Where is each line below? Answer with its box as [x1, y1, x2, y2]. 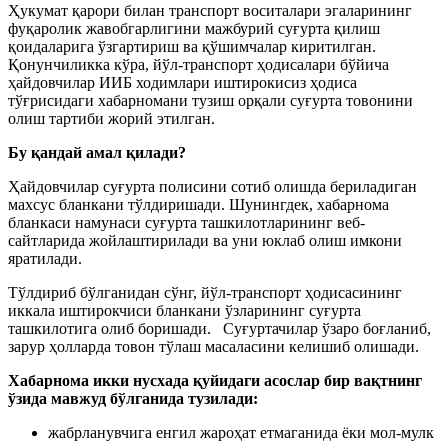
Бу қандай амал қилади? [8, 143, 186, 161]
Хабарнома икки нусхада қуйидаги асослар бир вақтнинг [8, 371, 422, 389]
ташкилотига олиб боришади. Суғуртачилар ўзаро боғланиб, [8, 319, 431, 337]
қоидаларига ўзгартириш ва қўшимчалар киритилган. [8, 37, 376, 55]
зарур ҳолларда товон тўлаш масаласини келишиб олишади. [8, 337, 419, 355]
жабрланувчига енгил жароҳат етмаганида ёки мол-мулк [48, 423, 434, 441]
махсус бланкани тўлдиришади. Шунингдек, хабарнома [8, 195, 389, 213]
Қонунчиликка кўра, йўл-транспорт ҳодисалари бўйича [8, 55, 389, 73]
